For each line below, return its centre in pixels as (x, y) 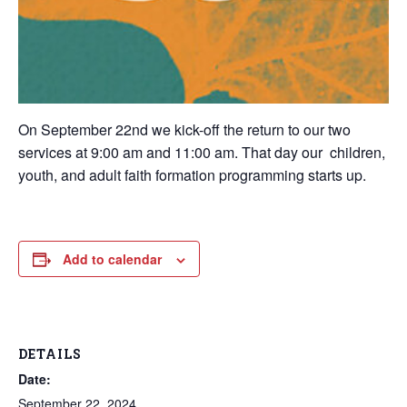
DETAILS (50, 354)
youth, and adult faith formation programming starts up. (192, 175)
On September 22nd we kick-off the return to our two (184, 129)
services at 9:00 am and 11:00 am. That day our (170, 152)
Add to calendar (112, 259)
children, (357, 152)
